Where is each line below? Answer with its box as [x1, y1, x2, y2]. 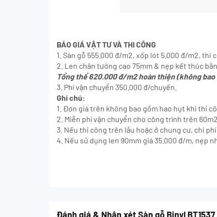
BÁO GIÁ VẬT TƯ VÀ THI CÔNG [57, 39, 156, 49]
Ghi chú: [57, 93, 85, 102]
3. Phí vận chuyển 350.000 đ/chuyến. [57, 82, 177, 92]
